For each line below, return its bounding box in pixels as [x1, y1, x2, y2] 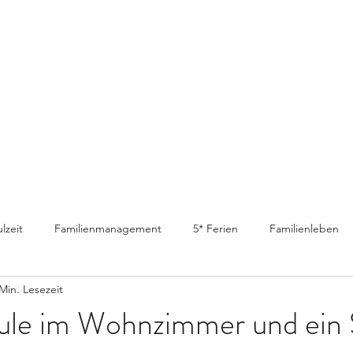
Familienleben [269, 221, 339, 236]
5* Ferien [193, 221, 238, 236]
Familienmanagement [54, 221, 162, 236]
